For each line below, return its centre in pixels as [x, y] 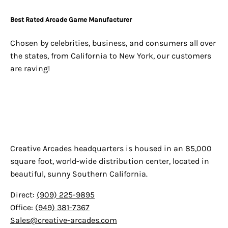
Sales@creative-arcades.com [64, 220]
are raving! [30, 68]
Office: [23, 208]
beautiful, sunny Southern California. [79, 174]
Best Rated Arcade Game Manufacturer [71, 20]
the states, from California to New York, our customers [111, 55]
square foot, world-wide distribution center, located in [110, 161]
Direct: [23, 195]
